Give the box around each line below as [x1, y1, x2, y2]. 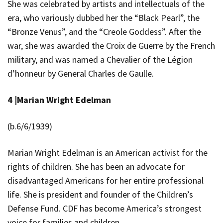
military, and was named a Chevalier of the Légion [7, 53, 193, 65]
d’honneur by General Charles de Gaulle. [7, 67, 154, 79]
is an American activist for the [97, 146, 208, 158]
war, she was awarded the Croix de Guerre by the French [7, 39, 215, 51]
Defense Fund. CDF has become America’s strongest [7, 202, 202, 214]
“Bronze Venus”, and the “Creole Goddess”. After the [7, 25, 201, 37]
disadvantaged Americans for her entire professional [7, 174, 204, 186]
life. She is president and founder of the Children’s [7, 188, 193, 200]
